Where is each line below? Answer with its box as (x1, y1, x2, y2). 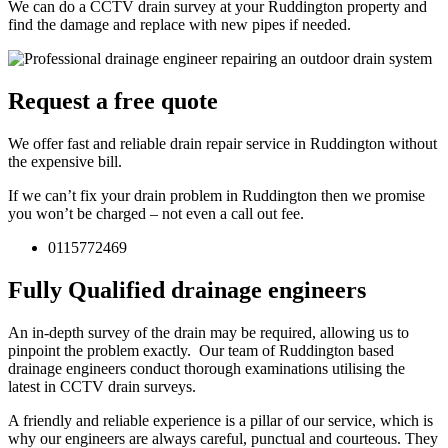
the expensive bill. (8, 152, 122, 170)
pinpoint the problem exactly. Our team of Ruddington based (8, 341, 394, 359)
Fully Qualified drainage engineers (8, 276, 366, 303)
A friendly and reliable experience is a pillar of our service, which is (8, 411, 433, 429)
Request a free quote (8, 87, 218, 114)
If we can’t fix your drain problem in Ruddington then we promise (8, 186, 425, 204)
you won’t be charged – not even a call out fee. (8, 204, 304, 222)
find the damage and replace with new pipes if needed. (8, 16, 351, 34)
